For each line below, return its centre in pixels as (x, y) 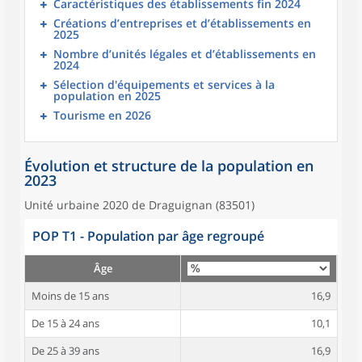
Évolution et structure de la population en (169, 166)
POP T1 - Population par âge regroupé (148, 236)
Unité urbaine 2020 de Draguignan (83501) (139, 205)
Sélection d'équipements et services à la (164, 84)
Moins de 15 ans (70, 296)
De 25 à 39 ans (65, 351)
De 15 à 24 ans (65, 323)
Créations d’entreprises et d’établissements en (182, 23)
